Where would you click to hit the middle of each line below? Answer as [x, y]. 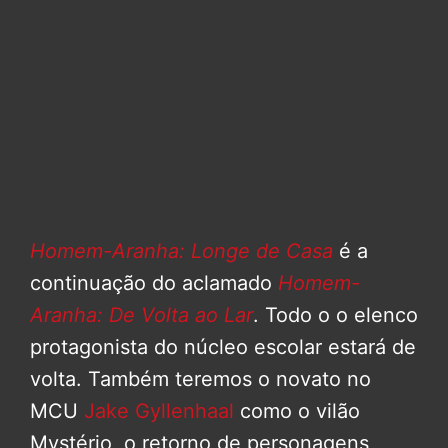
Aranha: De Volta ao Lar [141, 314]
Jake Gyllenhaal [159, 410]
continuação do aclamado [154, 282]
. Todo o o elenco [335, 314]
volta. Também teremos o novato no [200, 378]
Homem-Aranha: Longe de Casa [181, 250]
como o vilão [297, 410]
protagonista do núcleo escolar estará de [223, 346]
